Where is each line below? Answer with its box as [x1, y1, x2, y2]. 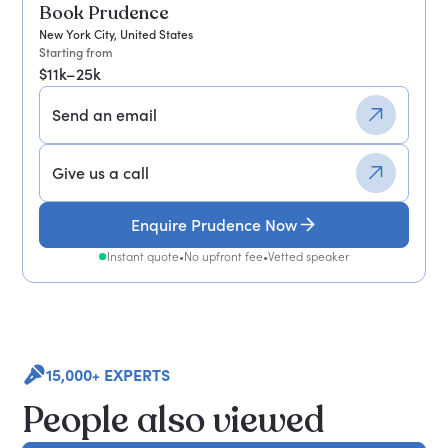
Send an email [52, 105, 158, 126]
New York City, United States [39, 27, 194, 43]
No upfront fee [184, 249, 263, 265]
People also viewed [22, 396, 326, 446]
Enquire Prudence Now [131, 214, 297, 235]
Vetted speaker [268, 249, 349, 265]
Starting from [39, 45, 114, 61]
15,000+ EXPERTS [46, 365, 171, 386]
